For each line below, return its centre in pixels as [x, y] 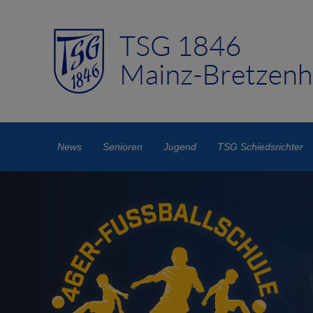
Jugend [180, 147]
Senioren [123, 147]
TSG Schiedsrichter [261, 147]
